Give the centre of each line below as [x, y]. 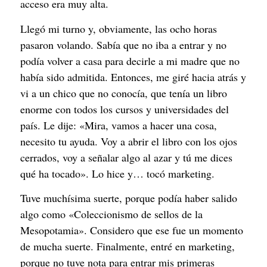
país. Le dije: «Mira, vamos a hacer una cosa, [119, 125]
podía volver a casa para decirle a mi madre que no [130, 60]
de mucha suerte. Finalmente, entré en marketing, [128, 246]
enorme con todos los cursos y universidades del [125, 109]
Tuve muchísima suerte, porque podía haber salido [129, 198]
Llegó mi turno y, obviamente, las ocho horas [119, 28]
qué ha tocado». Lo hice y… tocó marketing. [117, 173]
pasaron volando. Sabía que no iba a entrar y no [123, 44]
